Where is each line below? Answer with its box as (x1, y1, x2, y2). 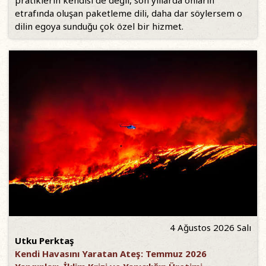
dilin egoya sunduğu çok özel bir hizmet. (15, 20, 183, 32)
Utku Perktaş (15, 234, 74, 246)
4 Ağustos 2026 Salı (170, 221, 251, 233)
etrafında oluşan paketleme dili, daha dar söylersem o (15, 7, 242, 19)
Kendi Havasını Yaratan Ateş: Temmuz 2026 (15, 247, 207, 259)
